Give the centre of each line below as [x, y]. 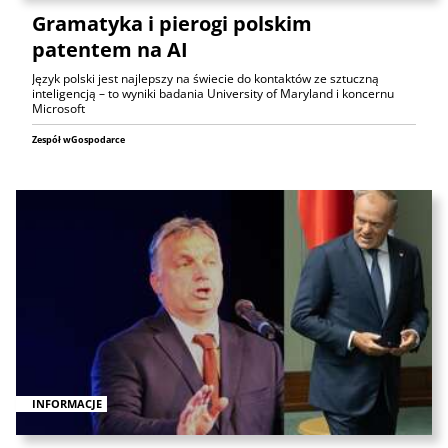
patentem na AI [110, 50]
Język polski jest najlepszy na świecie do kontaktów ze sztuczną [205, 79]
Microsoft [58, 109]
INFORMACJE [67, 403]
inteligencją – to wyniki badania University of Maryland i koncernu [213, 94]
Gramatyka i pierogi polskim [172, 24]
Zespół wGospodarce [78, 140]
